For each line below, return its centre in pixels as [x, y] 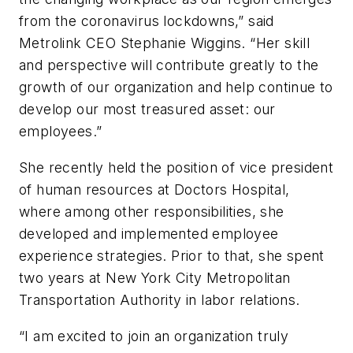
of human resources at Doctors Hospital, [154, 190]
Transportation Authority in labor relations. [160, 300]
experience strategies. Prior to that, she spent [172, 256]
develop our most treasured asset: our [147, 110]
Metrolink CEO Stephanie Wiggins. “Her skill [165, 43]
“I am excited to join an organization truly [154, 336]
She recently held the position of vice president [176, 168]
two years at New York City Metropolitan [155, 278]
